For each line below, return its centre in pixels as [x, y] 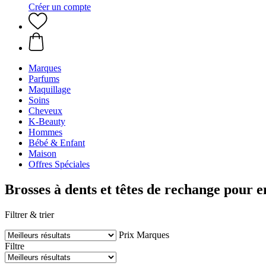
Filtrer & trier [29, 214]
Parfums [44, 79]
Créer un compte [60, 7]
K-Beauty [47, 121]
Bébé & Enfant [57, 143]
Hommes [45, 132]
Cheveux [45, 111]
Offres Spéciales [59, 164]
